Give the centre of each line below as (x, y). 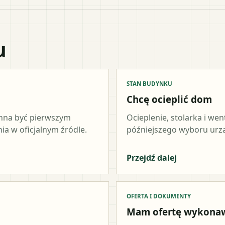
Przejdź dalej (152, 157)
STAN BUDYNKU (149, 83)
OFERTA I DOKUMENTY (159, 196)
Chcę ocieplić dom (169, 99)
